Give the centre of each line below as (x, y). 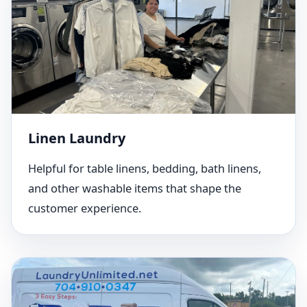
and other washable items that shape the (135, 188)
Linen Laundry (77, 138)
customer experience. (85, 208)
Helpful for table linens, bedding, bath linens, (145, 168)
